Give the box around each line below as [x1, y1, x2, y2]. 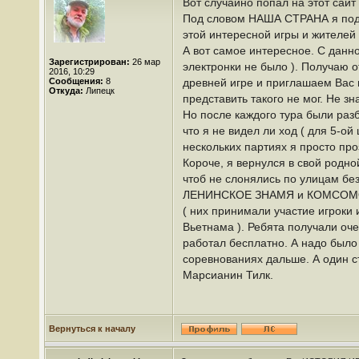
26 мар [130, 57, 160, 67]
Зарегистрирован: [49, 57, 130, 67]
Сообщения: [49, 76, 103, 86]
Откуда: [49, 86, 83, 95]
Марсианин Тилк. [183, 268, 273, 281]
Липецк [83, 86, 115, 95]
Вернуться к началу [49, 324, 135, 333]
